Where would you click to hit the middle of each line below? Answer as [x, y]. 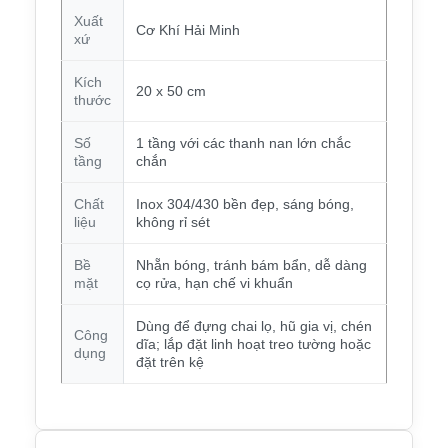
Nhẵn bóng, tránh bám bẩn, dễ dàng [251, 264]
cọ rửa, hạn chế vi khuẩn [214, 282]
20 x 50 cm [170, 90]
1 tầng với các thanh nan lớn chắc [243, 142]
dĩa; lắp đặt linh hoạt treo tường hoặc [253, 343]
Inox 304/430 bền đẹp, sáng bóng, [244, 203]
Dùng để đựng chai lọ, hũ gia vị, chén [253, 325]
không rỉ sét [172, 221]
